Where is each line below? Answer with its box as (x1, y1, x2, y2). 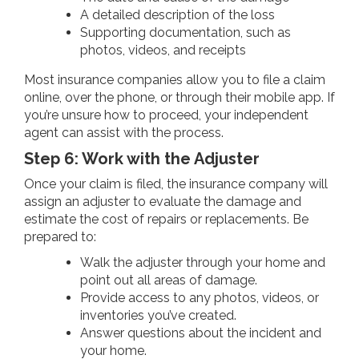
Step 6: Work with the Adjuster (24, 148, 260, 168)
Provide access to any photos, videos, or (80, 289, 319, 305)
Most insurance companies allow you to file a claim (24, 71, 325, 87)
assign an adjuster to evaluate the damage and (24, 193, 301, 209)
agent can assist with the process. (24, 124, 224, 140)
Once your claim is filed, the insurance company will (24, 175, 328, 192)
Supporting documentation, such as (80, 24, 291, 40)
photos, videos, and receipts (80, 42, 246, 58)
